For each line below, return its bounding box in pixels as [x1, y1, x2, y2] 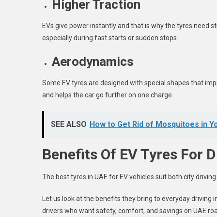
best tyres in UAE [56, 173, 108, 181]
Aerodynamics [52, 54, 134, 69]
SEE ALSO [51, 120, 87, 129]
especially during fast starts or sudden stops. [42, 34, 178, 42]
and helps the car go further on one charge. [42, 91, 173, 99]
